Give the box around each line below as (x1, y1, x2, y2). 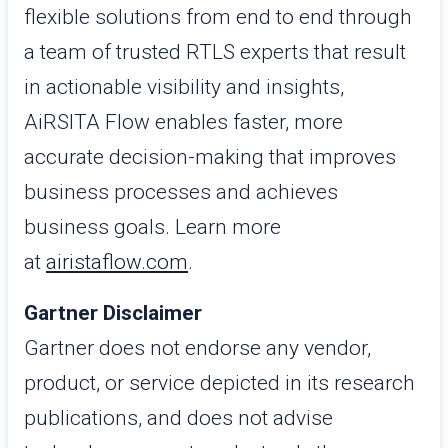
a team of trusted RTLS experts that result (24, 40, 406, 64)
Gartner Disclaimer (24, 301, 202, 325)
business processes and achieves (24, 180, 338, 204)
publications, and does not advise (24, 406, 333, 430)
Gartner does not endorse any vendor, (24, 336, 371, 360)
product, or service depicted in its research (24, 371, 415, 395)
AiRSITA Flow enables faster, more (24, 110, 343, 134)
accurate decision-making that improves (24, 145, 396, 169)
